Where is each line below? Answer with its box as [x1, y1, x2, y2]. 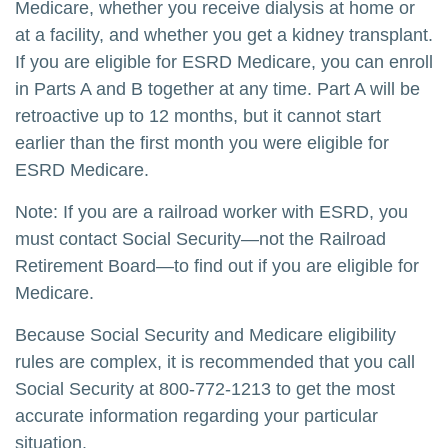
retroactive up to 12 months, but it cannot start [15, 106, 381, 126]
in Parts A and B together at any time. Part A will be [15, 79, 420, 99]
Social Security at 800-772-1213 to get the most [15, 379, 395, 399]
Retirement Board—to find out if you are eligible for [15, 256, 419, 276]
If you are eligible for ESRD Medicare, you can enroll [15, 52, 433, 72]
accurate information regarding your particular [15, 406, 378, 426]
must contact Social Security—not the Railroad [15, 229, 386, 249]
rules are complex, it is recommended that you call [15, 352, 415, 372]
